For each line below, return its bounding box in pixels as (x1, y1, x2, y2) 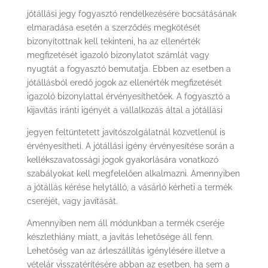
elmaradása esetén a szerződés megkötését (26, 23, 200, 32)
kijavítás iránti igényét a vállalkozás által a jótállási (26, 105, 223, 115)
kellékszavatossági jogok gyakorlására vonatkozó (26, 155, 218, 165)
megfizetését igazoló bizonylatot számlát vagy (26, 50, 209, 60)
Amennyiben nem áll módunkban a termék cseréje (26, 218, 224, 228)
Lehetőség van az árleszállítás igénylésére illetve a (26, 246, 226, 255)
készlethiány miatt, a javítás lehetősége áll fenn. (26, 232, 214, 242)
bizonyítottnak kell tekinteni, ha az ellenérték (26, 36, 200, 46)
